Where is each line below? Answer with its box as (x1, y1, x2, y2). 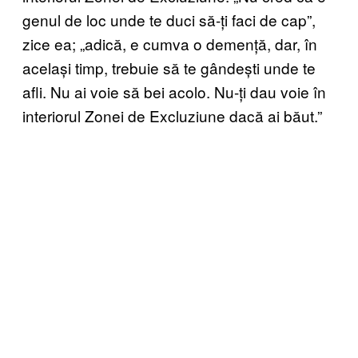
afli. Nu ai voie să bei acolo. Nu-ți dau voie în (22, 81, 326, 103)
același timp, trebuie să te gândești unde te (22, 57, 316, 79)
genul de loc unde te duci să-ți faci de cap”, (22, 9, 316, 31)
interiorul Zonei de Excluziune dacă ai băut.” (22, 105, 322, 127)
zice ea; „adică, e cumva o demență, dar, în (22, 33, 317, 55)
